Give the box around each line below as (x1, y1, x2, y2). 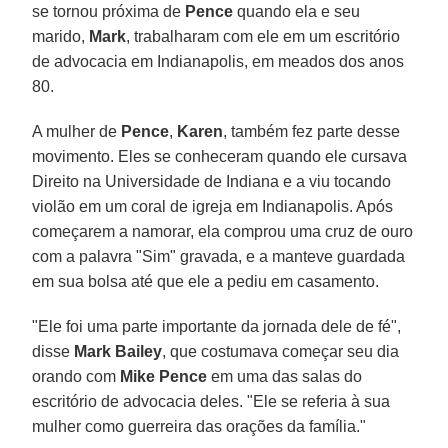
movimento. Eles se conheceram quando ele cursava (32, 147, 408, 165)
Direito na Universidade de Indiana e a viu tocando (32, 172, 392, 190)
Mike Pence (120, 367, 208, 385)
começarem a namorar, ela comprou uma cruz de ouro (32, 222, 414, 240)
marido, (32, 27, 90, 45)
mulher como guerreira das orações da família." (32, 417, 367, 435)
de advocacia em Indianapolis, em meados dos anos (32, 52, 405, 70)
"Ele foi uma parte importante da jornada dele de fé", (32, 317, 402, 335)
